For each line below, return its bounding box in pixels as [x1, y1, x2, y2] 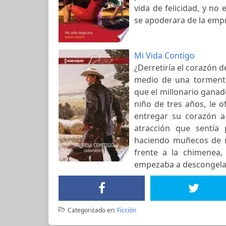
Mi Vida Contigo [134, 50, 195, 62]
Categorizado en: [67, 206, 116, 215]
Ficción [117, 206, 136, 215]
